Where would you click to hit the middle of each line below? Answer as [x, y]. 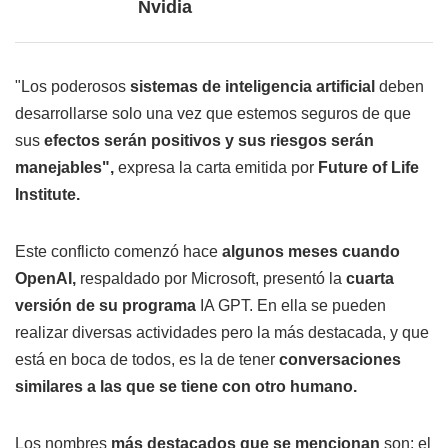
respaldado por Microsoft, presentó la [211, 279]
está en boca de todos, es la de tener [147, 360]
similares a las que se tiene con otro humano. [186, 387]
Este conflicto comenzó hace [118, 252]
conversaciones [340, 360]
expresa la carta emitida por [216, 168]
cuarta [370, 279]
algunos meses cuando [311, 252]
